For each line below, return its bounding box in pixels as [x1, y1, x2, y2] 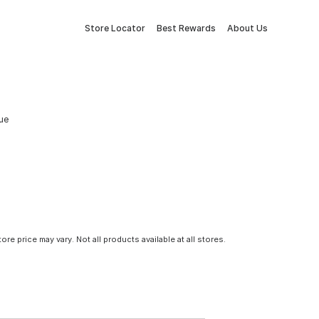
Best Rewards [157, 23, 216, 33]
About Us [227, 23, 268, 33]
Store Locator [85, 23, 145, 33]
